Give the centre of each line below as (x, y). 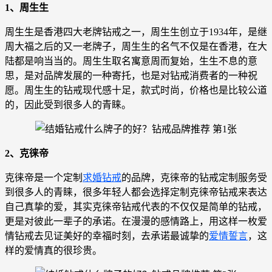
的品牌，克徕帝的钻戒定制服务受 (194, 177)
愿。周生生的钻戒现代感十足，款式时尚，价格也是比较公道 (136, 90)
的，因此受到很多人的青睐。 (68, 104)
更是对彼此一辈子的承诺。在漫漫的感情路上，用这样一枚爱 (136, 221)
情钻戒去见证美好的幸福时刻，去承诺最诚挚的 (107, 236)
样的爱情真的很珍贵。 (53, 250)
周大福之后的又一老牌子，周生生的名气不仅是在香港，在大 (136, 46)
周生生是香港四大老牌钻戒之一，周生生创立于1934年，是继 (136, 32)
